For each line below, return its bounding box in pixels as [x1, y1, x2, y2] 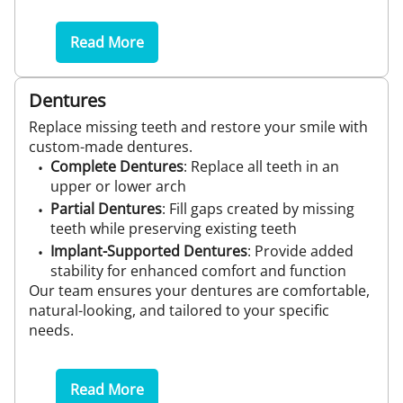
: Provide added [247, 241, 354, 261]
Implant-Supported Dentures [50, 241, 247, 261]
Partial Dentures [50, 199, 162, 219]
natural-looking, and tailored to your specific [29, 300, 329, 320]
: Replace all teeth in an [184, 157, 339, 176]
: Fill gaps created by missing [162, 199, 354, 219]
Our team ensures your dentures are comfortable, [29, 281, 370, 300]
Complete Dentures [50, 157, 184, 176]
